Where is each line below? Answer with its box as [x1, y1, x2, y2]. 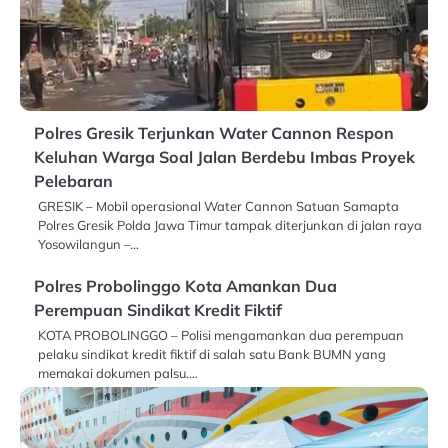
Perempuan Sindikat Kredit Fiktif [34, 300, 282, 321]
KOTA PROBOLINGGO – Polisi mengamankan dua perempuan [38, 327, 404, 344]
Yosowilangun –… [38, 236, 139, 253]
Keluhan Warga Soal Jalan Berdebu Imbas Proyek [34, 147, 415, 168]
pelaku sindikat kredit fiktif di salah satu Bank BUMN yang [38, 346, 386, 363]
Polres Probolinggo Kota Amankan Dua [34, 276, 337, 297]
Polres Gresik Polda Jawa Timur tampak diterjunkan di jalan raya [38, 217, 422, 234]
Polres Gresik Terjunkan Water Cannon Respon [34, 123, 394, 144]
